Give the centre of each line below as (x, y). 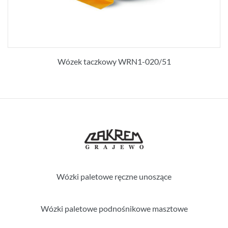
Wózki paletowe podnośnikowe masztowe (114, 208)
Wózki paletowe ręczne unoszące (114, 176)
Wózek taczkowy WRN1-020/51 (114, 61)
